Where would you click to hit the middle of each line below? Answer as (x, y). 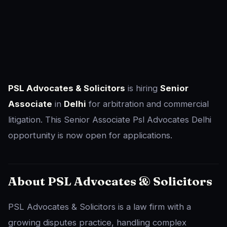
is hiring (143, 88)
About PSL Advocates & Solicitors (110, 181)
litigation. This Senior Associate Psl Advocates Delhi (110, 120)
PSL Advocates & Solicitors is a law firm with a (100, 207)
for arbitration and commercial (147, 104)
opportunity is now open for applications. (90, 136)
